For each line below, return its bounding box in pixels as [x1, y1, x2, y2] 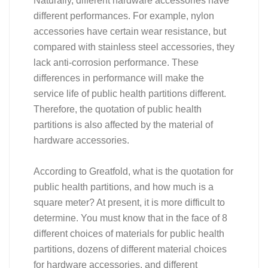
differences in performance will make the [33, 72, 204, 83]
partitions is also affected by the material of [33, 119, 213, 130]
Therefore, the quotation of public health [33, 103, 202, 114]
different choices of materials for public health [33, 228, 224, 239]
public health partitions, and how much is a [33, 181, 214, 192]
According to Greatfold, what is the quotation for [33, 166, 233, 176]
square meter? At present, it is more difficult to [33, 197, 225, 208]
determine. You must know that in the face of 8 [33, 212, 227, 223]
